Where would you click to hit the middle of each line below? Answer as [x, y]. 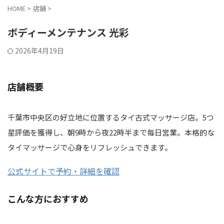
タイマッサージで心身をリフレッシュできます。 [90, 147]
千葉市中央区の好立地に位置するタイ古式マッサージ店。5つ [111, 117]
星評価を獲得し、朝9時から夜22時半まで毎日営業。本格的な [111, 132]
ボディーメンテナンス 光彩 [68, 32]
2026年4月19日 [39, 50]
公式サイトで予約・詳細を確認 [63, 171]
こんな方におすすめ [48, 198]
